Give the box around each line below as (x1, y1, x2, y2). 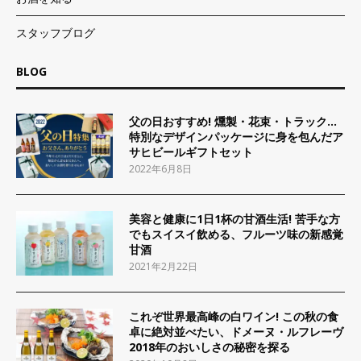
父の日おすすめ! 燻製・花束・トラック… (129, 114, 337, 129)
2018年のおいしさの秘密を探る (129, 339, 290, 355)
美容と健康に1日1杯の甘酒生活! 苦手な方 (129, 211, 340, 226)
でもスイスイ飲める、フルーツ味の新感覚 (129, 226, 343, 242)
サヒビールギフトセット (129, 144, 253, 160)
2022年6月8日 (129, 162, 192, 176)
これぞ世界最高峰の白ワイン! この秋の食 (129, 309, 338, 324)
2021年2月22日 (129, 259, 197, 273)
